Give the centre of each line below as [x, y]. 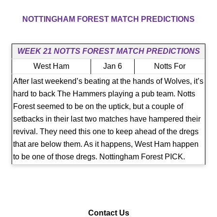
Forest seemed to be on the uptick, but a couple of [98, 106]
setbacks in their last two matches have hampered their [107, 119]
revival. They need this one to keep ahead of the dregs [106, 131]
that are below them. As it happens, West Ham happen [106, 144]
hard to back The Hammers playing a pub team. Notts [104, 93]
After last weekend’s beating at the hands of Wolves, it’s [108, 81]
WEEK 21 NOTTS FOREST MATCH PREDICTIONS [108, 51]
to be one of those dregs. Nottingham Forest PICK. [99, 156]
